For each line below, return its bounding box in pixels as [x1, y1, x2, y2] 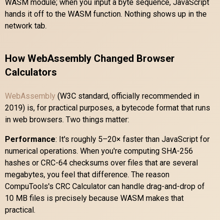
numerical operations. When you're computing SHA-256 [5, 146, 193, 156]
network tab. [5, 21, 47, 30]
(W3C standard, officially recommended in [55, 91, 199, 101]
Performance [5, 134, 55, 144]
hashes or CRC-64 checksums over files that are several [5, 158, 198, 167]
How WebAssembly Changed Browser [5, 52, 175, 64]
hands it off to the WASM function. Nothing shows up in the [5, 9, 207, 19]
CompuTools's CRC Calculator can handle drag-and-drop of [5, 181, 205, 191]
